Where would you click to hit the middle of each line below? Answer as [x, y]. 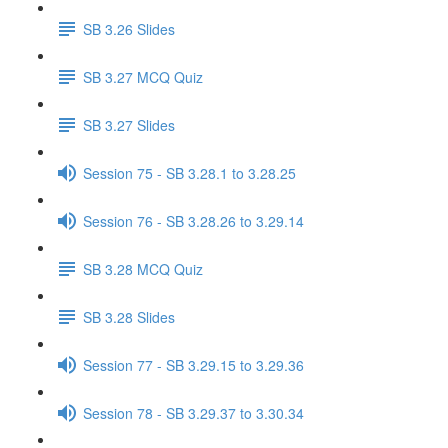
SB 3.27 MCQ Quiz [143, 76]
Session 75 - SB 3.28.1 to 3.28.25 [189, 172]
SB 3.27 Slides [129, 124]
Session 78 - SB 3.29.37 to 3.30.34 [193, 412]
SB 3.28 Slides [129, 316]
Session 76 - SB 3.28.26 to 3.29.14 [193, 220]
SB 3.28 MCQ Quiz [143, 268]
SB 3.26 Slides [129, 28]
